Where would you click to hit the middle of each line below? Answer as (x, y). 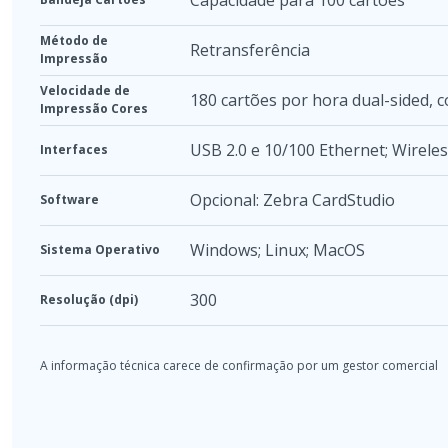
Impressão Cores (94, 108)
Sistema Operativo (100, 249)
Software (69, 199)
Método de (74, 40)
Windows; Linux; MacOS (277, 249)
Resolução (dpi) (89, 299)
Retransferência (250, 49)
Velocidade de (85, 90)
